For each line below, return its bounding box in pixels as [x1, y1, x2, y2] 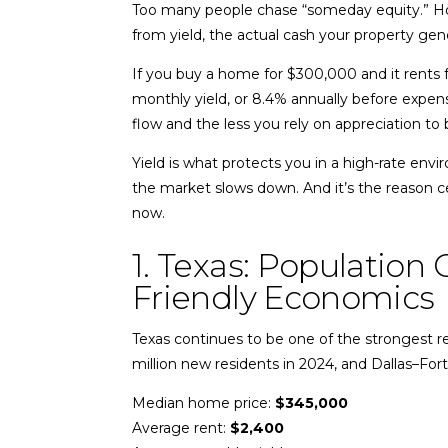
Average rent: [132, 418, 230, 437]
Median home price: [132, 393, 275, 412]
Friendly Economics [132, 277, 435, 317]
